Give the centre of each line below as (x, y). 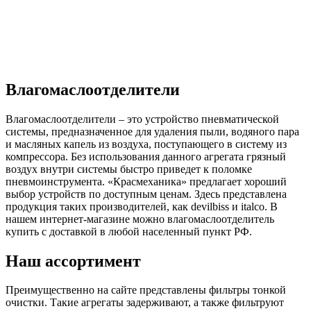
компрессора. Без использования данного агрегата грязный (146, 156)
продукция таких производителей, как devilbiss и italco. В (142, 206)
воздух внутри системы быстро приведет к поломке (129, 169)
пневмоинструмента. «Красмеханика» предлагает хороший (146, 181)
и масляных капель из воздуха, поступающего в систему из (146, 144)
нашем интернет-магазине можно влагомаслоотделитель (140, 219)
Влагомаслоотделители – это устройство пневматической (142, 119)
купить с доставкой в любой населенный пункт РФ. (129, 231)
